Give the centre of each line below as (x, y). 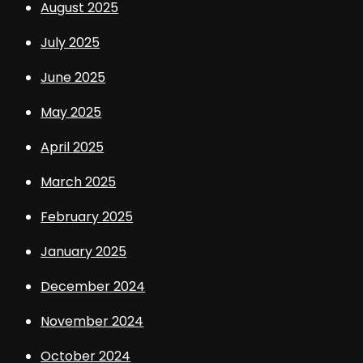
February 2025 (87, 217)
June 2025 (73, 78)
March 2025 (79, 182)
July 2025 (70, 43)
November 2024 (92, 322)
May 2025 (71, 113)
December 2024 (93, 287)
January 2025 (84, 252)
